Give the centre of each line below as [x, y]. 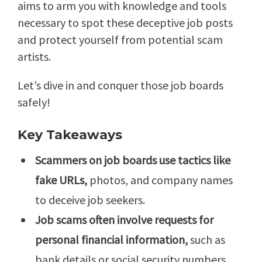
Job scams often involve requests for [124, 220]
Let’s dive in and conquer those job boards [120, 85]
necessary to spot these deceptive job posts [125, 23]
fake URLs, [61, 180]
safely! [34, 102]
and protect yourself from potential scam [120, 40]
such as [206, 240]
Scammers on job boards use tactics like [133, 160]
